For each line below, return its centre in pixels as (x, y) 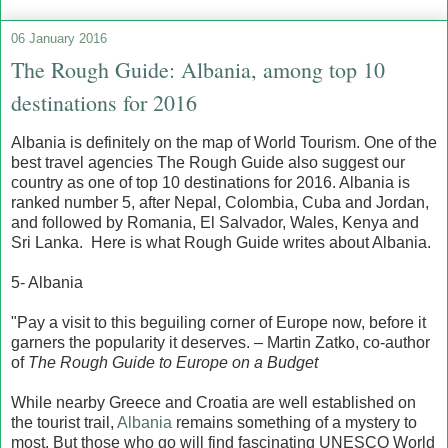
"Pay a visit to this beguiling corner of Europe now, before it (218, 323)
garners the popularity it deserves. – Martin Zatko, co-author (220, 343)
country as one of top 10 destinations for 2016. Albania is (210, 183)
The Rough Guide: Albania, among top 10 (198, 69)
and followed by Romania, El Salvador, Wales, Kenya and (215, 223)
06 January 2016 (59, 38)
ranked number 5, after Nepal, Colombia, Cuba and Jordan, (220, 203)
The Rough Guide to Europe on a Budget (173, 363)
